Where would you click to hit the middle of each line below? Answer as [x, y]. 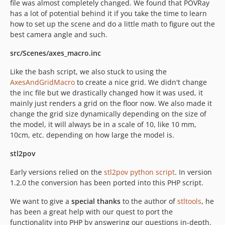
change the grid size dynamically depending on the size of [108, 114]
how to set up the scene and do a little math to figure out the [113, 24]
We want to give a [41, 201]
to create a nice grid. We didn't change [141, 82]
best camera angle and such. [59, 35]
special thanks [96, 201]
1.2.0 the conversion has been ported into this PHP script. [107, 183]
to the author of [149, 201]
